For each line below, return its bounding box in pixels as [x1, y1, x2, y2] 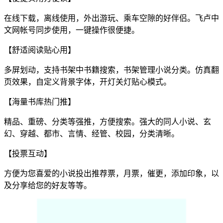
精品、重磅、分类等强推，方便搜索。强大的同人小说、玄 [4, 117, 211, 126]
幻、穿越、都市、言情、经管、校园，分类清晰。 [4, 129, 179, 138]
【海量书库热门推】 [4, 97, 76, 106]
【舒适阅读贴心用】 [4, 45, 76, 54]
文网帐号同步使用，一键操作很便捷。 [4, 25, 139, 34]
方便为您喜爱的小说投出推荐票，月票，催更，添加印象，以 [4, 169, 219, 178]
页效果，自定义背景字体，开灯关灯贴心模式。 [4, 77, 171, 86]
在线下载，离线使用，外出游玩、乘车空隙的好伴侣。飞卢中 [4, 13, 219, 22]
